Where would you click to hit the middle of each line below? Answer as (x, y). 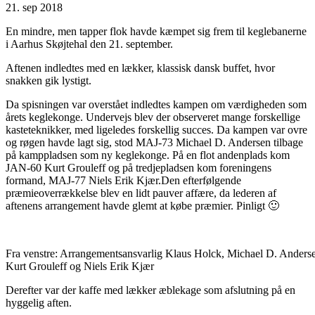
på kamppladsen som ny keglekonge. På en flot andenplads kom (148, 155)
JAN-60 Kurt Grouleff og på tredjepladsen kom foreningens (139, 167)
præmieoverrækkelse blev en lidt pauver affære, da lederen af (141, 193)
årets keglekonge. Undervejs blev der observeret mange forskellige (153, 117)
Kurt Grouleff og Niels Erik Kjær (80, 266)
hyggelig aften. (39, 302)
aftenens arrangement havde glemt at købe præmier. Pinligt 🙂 (142, 205)
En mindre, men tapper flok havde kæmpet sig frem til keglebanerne (156, 31)
